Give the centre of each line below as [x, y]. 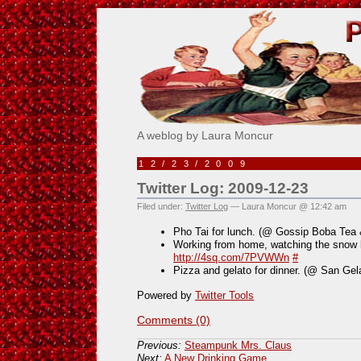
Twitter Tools [224, 295]
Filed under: [161, 206]
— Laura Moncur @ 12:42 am [287, 206]
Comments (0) [174, 320]
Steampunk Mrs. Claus [238, 345]
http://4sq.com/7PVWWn [231, 258]
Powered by [166, 295]
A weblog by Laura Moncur [205, 135]
